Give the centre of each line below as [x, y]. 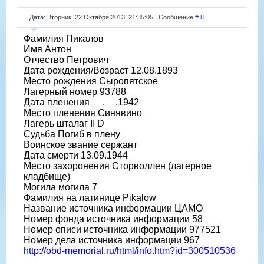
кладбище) [47, 176]
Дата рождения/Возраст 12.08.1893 [101, 70]
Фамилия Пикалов [64, 38]
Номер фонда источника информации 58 [113, 219]
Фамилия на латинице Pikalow [90, 197]
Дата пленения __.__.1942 [81, 102]
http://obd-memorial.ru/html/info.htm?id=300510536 [130, 250]
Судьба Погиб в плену [72, 134]
